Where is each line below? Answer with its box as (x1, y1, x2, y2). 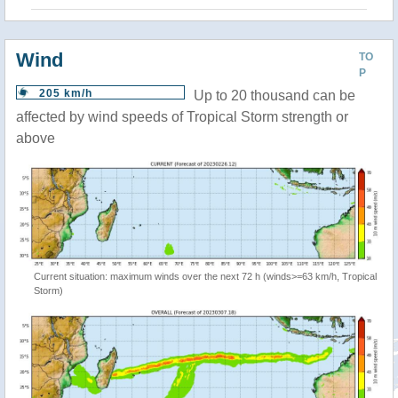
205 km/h (39, 87, 92, 99)
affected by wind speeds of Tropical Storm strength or (16, 109, 348, 124)
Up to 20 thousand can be (194, 88, 355, 103)
